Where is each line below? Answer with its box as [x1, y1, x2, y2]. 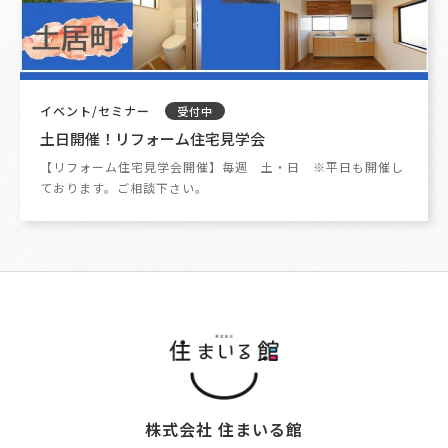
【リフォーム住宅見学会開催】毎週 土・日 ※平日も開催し [40, 158, 404, 176]
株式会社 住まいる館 [145, 416, 303, 441]
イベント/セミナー [40, 102, 154, 120]
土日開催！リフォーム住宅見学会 [40, 127, 265, 149]
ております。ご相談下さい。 [40, 179, 208, 197]
